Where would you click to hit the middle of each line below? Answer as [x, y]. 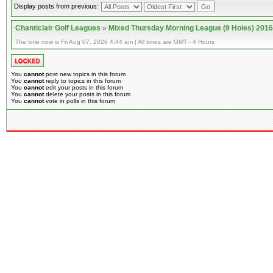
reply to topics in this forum [82, 81]
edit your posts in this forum [83, 87]
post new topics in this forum [85, 74]
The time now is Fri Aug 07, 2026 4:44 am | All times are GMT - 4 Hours [115, 42]
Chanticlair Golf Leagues [58, 28]
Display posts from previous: [56, 6]
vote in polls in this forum [80, 101]
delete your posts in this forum [87, 94]
